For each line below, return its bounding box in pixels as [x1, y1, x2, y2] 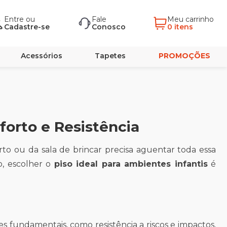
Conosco [91, 22, 126, 31]
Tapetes [95, 51, 126, 60]
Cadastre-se [4, 22, 50, 31]
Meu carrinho [167, 15, 216, 24]
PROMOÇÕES [158, 51, 210, 60]
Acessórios [20, 51, 62, 60]
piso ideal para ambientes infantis [54, 159, 208, 169]
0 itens [167, 22, 193, 31]
